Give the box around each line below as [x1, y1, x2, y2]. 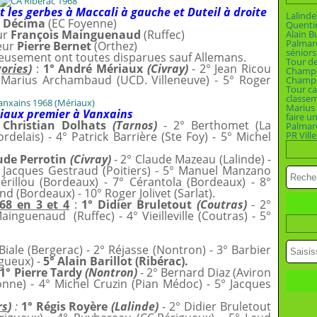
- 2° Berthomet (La [156, 117, 272, 133]
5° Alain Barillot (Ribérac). [43, 253, 188, 269]
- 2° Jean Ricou [188, 61, 272, 76]
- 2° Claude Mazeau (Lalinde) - [110, 151, 272, 167]
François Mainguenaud [11, 27, 141, 42]
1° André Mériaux [42, 61, 147, 76]
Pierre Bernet [17, 38, 91, 54]
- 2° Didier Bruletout [158, 299, 272, 314]
